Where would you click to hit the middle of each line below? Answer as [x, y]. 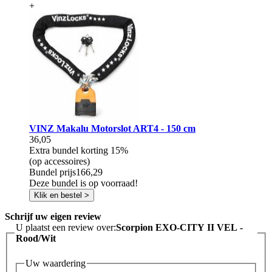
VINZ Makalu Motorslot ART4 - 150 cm [112, 128]
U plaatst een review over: [66, 227]
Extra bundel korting [70, 150]
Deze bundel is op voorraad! [83, 183]
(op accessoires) [59, 161]
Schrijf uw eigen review [53, 216]
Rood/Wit [36, 238]
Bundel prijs [53, 172]
